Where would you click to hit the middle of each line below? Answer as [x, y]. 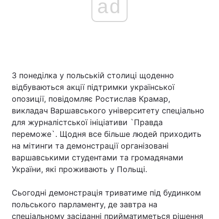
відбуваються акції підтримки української [93, 87]
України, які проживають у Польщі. [79, 169]
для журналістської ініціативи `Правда [87, 122]
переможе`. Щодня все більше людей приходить [107, 134]
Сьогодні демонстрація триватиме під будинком [106, 193]
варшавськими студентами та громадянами [98, 157]
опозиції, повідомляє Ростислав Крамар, [91, 99]
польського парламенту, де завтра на [85, 204]
